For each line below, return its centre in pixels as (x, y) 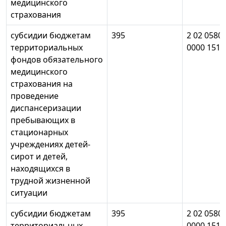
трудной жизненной (50, 181)
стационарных (39, 132)
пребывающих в (43, 120)
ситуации (29, 193)
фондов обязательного (57, 60)
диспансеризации (46, 108)
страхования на (42, 84)
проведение (35, 96)
